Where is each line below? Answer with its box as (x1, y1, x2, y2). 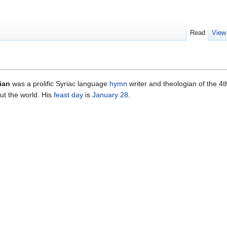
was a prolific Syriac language (10, 80, 109, 88)
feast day (54, 91, 83, 99)
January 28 (92, 91, 128, 99)
